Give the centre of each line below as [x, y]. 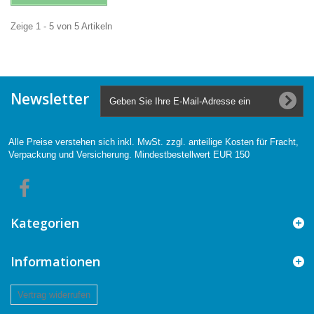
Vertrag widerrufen [54, 295]
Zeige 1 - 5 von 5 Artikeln [61, 26]
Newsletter [50, 98]
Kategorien [45, 223]
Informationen [55, 261]
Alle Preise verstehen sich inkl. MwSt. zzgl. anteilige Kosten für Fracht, [153, 142]
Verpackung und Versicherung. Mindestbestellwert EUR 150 [129, 154]
